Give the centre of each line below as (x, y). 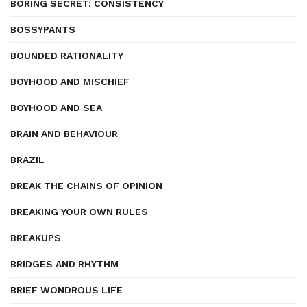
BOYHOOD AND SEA (56, 108)
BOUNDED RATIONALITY (67, 56)
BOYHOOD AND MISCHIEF (70, 82)
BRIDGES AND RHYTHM (64, 264)
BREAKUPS (36, 238)
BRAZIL (27, 160)
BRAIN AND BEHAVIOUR (64, 134)
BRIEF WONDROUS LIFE (66, 290)
